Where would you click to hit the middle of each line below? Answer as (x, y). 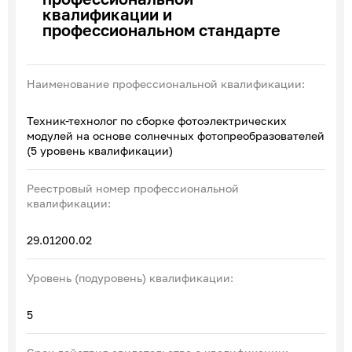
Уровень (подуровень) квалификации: (130, 277)
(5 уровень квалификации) (100, 150)
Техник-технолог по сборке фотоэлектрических (157, 120)
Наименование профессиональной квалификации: (166, 83)
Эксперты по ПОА (82, 20)
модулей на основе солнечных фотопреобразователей (176, 135)
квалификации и (107, 14)
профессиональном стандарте (161, 29)
